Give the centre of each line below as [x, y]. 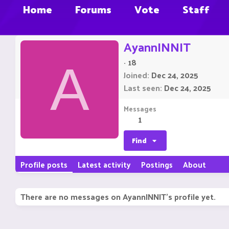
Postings [157, 165]
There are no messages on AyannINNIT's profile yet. [118, 197]
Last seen [142, 88]
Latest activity [104, 165]
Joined [135, 75]
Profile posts [44, 165]
